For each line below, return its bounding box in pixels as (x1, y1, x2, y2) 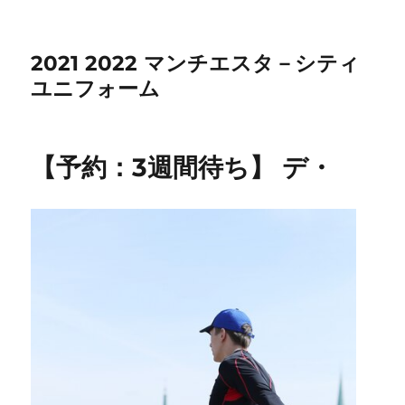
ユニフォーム (31, 76, 161, 101)
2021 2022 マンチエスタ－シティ (31, 51, 361, 76)
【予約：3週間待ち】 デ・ (31, 152, 334, 183)
